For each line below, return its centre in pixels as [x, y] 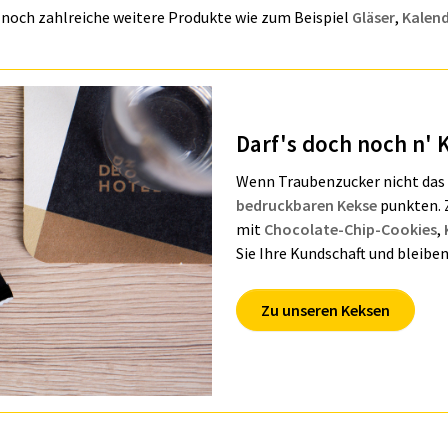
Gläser [373, 17]
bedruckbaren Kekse [306, 204]
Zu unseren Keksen [325, 309]
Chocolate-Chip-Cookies [350, 228]
